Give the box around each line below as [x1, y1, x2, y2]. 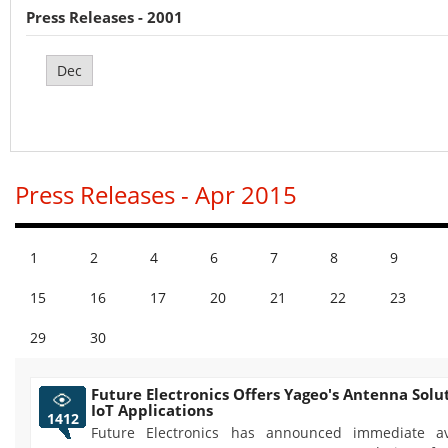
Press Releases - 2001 [26, 7, 183, 27]
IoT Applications [91, 400, 213, 420]
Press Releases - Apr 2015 [15, 178, 297, 211]
